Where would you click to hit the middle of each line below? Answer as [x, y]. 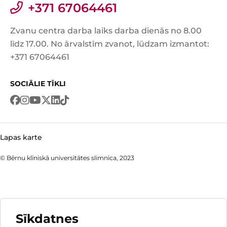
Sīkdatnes [47, 219]
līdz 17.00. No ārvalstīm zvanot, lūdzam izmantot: [110, 44]
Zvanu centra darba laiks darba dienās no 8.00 [106, 31]
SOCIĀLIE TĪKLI [38, 84]
